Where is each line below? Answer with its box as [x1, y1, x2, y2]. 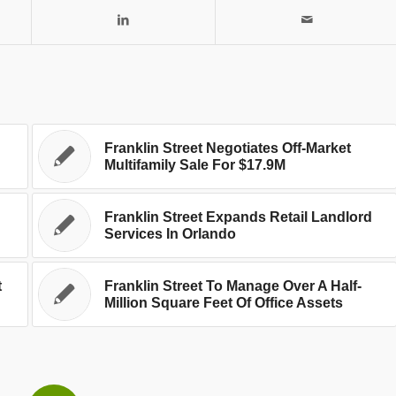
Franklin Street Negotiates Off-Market [103, 141, 351, 156]
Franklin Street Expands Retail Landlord [103, 209, 372, 225]
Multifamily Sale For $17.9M [103, 157, 286, 173]
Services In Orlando [103, 226, 236, 242]
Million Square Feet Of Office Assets [103, 295, 343, 311]
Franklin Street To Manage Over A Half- [103, 278, 362, 294]
